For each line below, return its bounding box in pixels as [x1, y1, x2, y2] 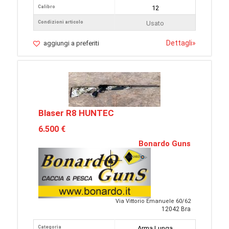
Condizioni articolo [38, 19, 83, 25]
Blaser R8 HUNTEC [38, 108, 114, 119]
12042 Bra [162, 205, 191, 213]
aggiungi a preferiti [43, 39, 99, 48]
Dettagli [166, 39, 192, 48]
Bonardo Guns [139, 139, 191, 149]
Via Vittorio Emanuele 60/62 [116, 198, 191, 205]
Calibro [38, 4, 55, 10]
